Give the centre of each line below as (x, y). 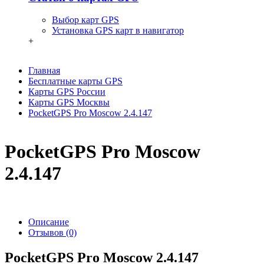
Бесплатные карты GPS (75, 81)
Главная (44, 71)
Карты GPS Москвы (69, 103)
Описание (49, 222)
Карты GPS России (67, 92)
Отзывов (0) (52, 233)
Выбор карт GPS (85, 20)
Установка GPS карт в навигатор (118, 31)
